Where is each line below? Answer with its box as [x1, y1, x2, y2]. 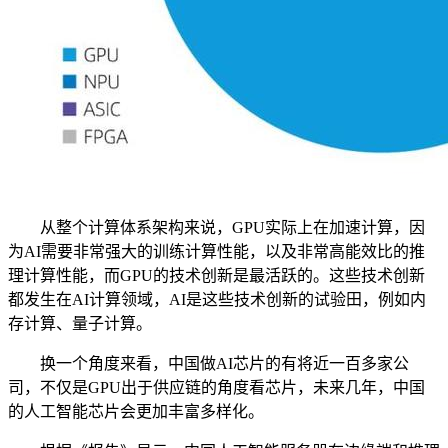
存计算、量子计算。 [8, 315, 152, 332]
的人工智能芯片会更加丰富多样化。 [8, 403, 264, 420]
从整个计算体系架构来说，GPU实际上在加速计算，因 [8, 219, 425, 236]
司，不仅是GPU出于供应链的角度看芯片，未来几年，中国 [8, 379, 425, 396]
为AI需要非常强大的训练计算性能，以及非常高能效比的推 [8, 243, 425, 260]
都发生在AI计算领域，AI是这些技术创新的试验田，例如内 [8, 291, 426, 308]
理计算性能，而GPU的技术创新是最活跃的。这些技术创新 [8, 267, 425, 284]
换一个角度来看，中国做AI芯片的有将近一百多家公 [8, 355, 409, 372]
